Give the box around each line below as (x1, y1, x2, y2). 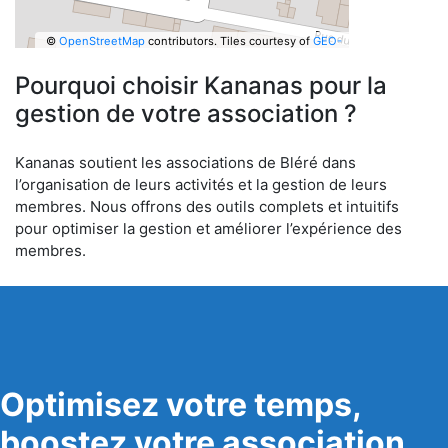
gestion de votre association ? (15, 99, 357, 128)
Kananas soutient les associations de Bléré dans (15, 153, 356, 172)
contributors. (144, 33, 217, 48)
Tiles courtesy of (219, 33, 313, 48)
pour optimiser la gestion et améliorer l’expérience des (15, 219, 402, 238)
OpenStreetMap (58, 33, 145, 48)
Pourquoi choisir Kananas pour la (15, 71, 387, 100)
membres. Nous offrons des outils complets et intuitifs (15, 197, 399, 216)
